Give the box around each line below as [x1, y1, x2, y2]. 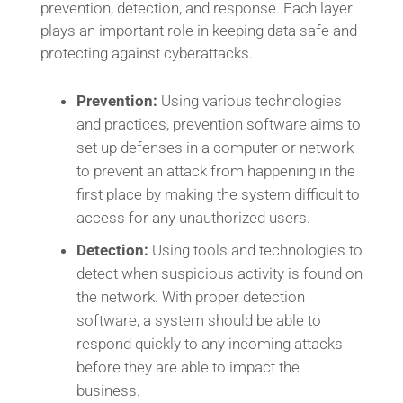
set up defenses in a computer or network [76, 139, 354, 157]
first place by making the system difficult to [76, 185, 360, 203]
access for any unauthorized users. [76, 209, 310, 227]
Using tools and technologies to [148, 241, 363, 259]
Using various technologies [157, 92, 342, 110]
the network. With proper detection [76, 288, 305, 306]
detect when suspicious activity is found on [76, 264, 363, 282]
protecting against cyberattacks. [40, 44, 253, 62]
